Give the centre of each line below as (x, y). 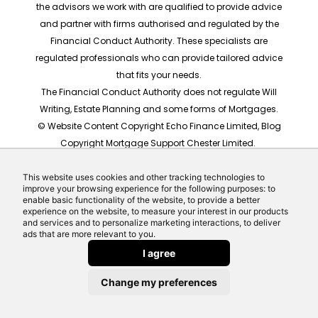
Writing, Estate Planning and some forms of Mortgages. (159, 109)
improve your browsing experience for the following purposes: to (149, 188)
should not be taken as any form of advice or (159, 177)
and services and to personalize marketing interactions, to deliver (152, 223)
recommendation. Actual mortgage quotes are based (159, 194)
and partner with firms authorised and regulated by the (159, 24)
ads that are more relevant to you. (89, 234)
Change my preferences (159, 282)
